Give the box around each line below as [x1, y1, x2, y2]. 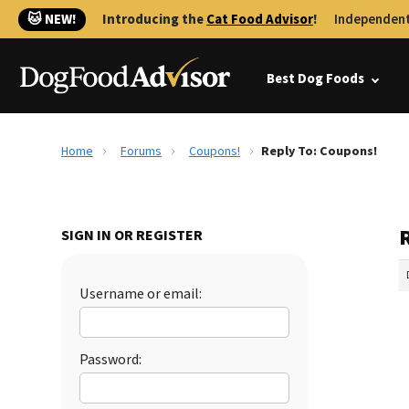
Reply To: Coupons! [261, 142, 377, 161]
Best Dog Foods [267, 69, 364, 89]
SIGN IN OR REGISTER [61, 225, 203, 246]
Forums [121, 142, 162, 161]
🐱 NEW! [27, 10, 77, 29]
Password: [79, 350, 142, 370]
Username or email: [79, 284, 202, 304]
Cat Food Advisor [206, 10, 313, 29]
